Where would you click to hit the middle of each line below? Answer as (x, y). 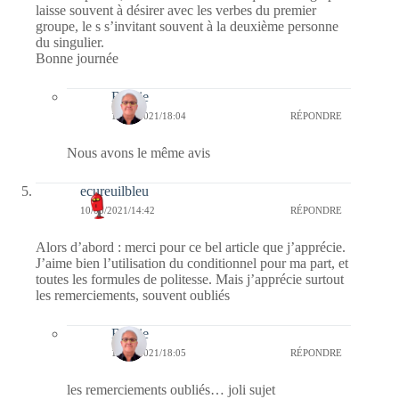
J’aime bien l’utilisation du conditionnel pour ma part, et (192, 263)
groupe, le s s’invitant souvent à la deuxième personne (187, 26)
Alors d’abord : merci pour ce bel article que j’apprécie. (191, 247)
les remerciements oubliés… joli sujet (171, 389)
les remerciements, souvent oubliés (133, 295)
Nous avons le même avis (138, 152)
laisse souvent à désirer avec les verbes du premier (176, 10)
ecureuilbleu (114, 191)
